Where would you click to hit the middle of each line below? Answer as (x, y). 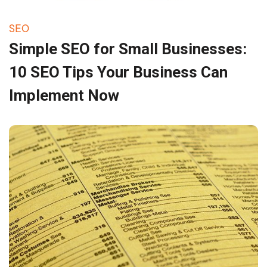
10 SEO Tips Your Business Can (118, 72)
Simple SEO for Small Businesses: (128, 49)
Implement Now (64, 95)
